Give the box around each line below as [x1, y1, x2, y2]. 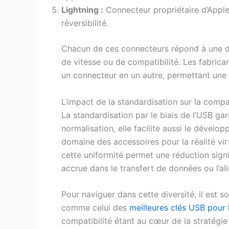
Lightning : [61, 5, 103, 15]
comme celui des [61, 202, 129, 213]
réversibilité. [61, 18, 108, 29]
